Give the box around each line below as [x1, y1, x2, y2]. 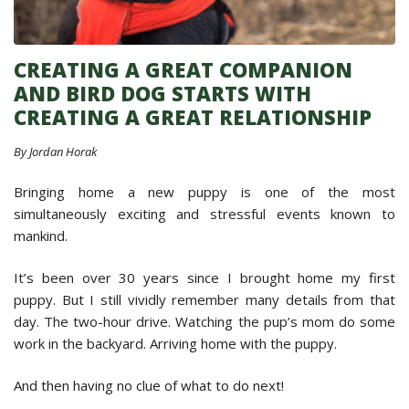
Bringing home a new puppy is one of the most [14, 182, 395, 201]
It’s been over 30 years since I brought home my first [14, 267, 395, 287]
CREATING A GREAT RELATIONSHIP [14, 102, 372, 131]
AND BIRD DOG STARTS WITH [14, 79, 311, 107]
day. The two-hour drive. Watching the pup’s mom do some [14, 311, 395, 330]
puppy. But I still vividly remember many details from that [14, 289, 395, 309]
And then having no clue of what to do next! [14, 375, 284, 394]
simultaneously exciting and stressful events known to [14, 204, 395, 223]
